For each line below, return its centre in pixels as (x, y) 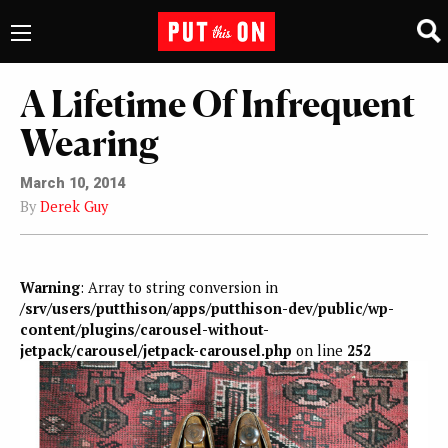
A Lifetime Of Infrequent (218, 103)
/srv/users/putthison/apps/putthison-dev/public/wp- (207, 309)
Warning (50, 288)
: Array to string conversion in (179, 288)
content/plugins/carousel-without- (144, 330)
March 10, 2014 (72, 183)
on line (319, 351)
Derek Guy (74, 206)
